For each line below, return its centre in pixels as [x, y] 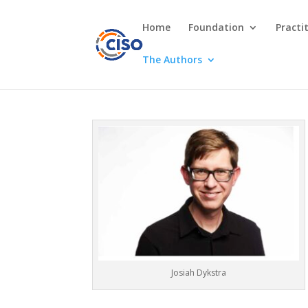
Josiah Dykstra [199, 273]
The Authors [173, 59]
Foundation [217, 27]
